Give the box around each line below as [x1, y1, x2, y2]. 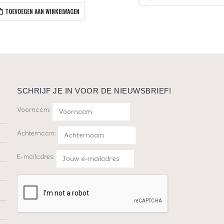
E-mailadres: [17, 152, 56, 161]
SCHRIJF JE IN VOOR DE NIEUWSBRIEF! [17, 86, 171, 95]
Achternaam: [17, 129, 56, 138]
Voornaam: [17, 105, 50, 114]
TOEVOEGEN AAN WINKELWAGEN [4, 7, 79, 16]
